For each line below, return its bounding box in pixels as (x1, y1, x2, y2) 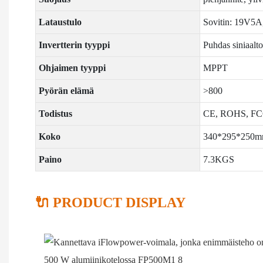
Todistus (38, 108, 72, 119)
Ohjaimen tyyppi (38, 62, 106, 73)
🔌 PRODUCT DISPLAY (35, 194, 186, 210)
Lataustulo (38, 16, 82, 27)
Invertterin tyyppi (38, 39, 110, 50)
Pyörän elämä (38, 85, 94, 96)
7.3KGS (203, 154, 234, 164)
